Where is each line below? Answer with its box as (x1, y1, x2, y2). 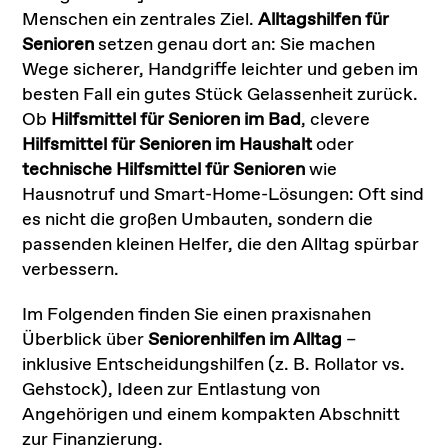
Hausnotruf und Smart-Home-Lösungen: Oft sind (22, 182, 425, 207)
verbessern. (22, 257, 120, 282)
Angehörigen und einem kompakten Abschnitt (22, 402, 401, 427)
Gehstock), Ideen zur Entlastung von (22, 377, 321, 402)
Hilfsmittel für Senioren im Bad (51, 107, 302, 132)
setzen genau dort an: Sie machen (94, 32, 376, 57)
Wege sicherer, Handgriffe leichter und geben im (22, 57, 419, 82)
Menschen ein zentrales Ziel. (22, 7, 259, 32)
